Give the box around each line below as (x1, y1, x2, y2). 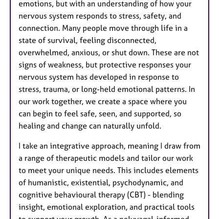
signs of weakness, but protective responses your (19, 59, 191, 69)
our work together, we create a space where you (19, 96, 187, 106)
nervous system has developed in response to (19, 71, 179, 82)
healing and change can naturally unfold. (19, 120, 161, 131)
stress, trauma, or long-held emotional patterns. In (19, 84, 195, 94)
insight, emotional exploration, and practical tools (19, 201, 195, 212)
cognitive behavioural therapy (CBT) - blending (19, 189, 184, 199)
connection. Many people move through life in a (19, 22, 188, 33)
